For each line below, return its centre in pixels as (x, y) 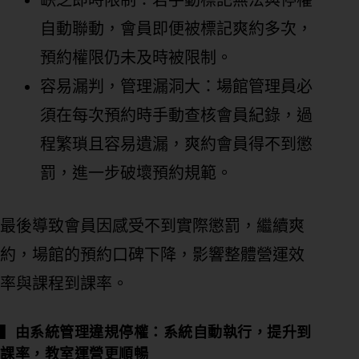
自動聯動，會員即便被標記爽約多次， (176, 29)
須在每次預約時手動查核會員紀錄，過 (176, 116)
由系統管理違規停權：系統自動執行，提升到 (163, 333)
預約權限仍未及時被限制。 (138, 58)
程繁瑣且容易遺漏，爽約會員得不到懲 (176, 145)
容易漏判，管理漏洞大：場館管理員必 (176, 87)
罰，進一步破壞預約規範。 (138, 173)
